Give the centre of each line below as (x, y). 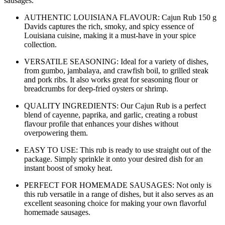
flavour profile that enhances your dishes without (101, 124)
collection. (40, 44)
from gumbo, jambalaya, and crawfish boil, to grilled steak (116, 70)
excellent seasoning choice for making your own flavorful (115, 203)
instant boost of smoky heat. (68, 168)
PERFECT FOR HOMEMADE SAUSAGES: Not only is (118, 185)
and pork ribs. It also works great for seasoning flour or (111, 79)
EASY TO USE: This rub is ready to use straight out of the (118, 150)
